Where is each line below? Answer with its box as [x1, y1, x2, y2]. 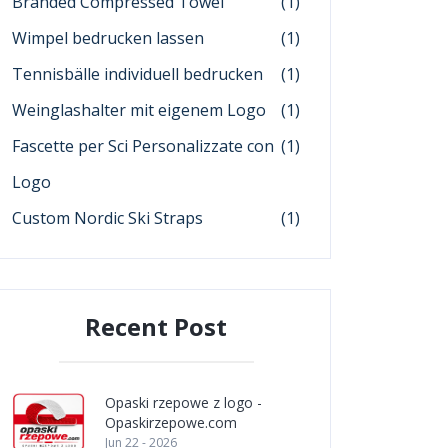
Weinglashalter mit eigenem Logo [12, 99, 266, 121]
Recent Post [85, 310, 227, 343]
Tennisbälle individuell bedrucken [12, 63, 263, 85]
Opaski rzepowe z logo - [105, 393, 262, 412]
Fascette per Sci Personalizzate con [12, 135, 274, 157]
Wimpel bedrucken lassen [12, 27, 204, 49]
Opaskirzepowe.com [105, 413, 237, 432]
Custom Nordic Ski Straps [12, 207, 203, 229]
